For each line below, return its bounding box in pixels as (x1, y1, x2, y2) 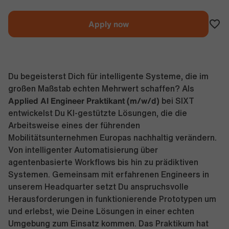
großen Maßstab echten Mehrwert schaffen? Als (8, 84, 194, 93)
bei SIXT (159, 97, 194, 105)
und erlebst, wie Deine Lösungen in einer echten (8, 207, 194, 215)
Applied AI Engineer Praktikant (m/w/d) (8, 95, 159, 107)
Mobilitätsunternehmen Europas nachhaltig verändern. (8, 133, 217, 142)
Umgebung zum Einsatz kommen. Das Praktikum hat (8, 219, 209, 227)
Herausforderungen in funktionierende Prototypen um (8, 195, 216, 203)
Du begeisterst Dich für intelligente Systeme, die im (8, 72, 209, 80)
